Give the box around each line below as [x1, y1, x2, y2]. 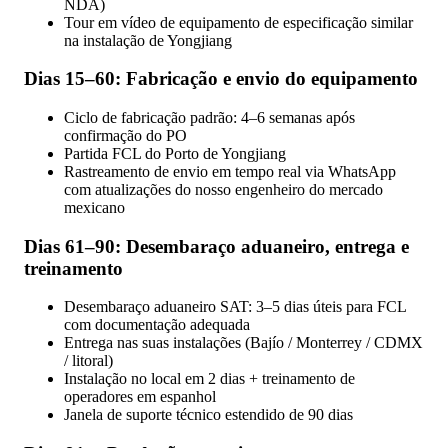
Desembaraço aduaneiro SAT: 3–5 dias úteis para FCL [64, 298, 406, 316]
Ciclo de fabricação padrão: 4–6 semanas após [64, 108, 355, 126]
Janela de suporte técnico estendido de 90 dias [64, 406, 353, 424]
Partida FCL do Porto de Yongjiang [64, 144, 286, 162]
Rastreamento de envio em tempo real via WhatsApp [64, 162, 396, 180]
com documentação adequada [64, 316, 250, 334]
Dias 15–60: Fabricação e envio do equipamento [24, 68, 418, 90]
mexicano [64, 198, 125, 216]
